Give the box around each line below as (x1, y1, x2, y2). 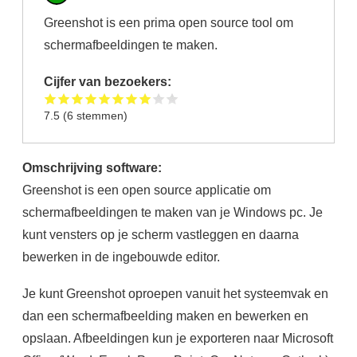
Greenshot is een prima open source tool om (44, 14, 294, 29)
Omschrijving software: (22, 160, 165, 175)
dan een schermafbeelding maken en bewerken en (22, 308, 308, 324)
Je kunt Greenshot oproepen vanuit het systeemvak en (22, 286, 328, 301)
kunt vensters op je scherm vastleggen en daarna (22, 227, 299, 242)
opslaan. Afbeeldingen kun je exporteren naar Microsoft (22, 331, 333, 346)
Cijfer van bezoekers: (44, 73, 175, 88)
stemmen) (73, 108, 128, 122)
